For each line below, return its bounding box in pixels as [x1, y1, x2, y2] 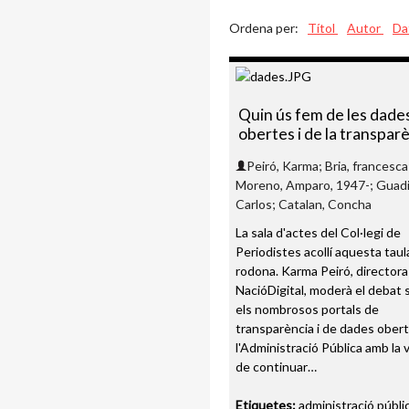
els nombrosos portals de [236, 300, 379, 317]
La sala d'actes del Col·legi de [236, 224, 401, 240]
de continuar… [236, 358, 317, 374]
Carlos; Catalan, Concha [236, 195, 372, 212]
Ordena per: [229, 20, 299, 37]
